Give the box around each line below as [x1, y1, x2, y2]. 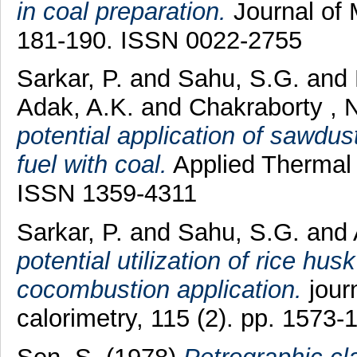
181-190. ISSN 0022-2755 [16, 25, 302, 54]
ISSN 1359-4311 [16, 179, 197, 208]
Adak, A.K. [16, 93, 141, 122]
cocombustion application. [16, 276, 302, 304]
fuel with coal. [16, 151, 167, 179]
